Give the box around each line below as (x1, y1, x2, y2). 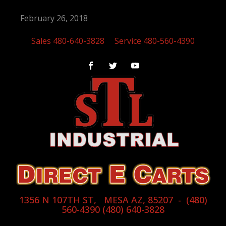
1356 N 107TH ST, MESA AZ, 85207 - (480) (19, 193, 207, 206)
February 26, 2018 (20, 13, 88, 24)
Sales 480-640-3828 (31, 35, 104, 46)
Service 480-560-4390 (115, 35, 195, 46)
